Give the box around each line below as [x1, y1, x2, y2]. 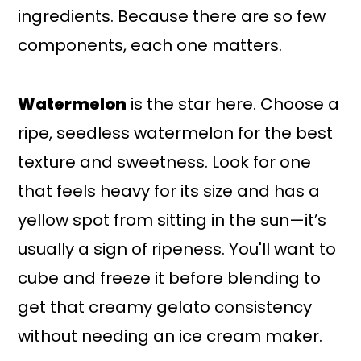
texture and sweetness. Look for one [18, 150, 312, 173]
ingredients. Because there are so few [18, 4, 326, 27]
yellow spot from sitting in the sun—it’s [18, 208, 327, 231]
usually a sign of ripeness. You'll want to [18, 237, 337, 260]
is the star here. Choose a [127, 92, 340, 115]
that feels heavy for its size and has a [18, 179, 321, 202]
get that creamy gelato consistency [18, 295, 313, 318]
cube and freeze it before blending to [18, 266, 322, 289]
